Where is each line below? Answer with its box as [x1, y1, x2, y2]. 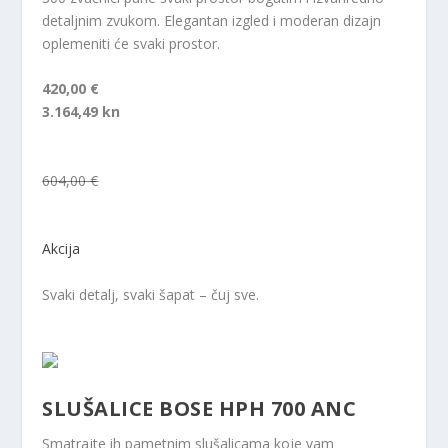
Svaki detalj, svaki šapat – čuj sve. [42, 284, 260, 304]
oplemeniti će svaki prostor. [42, 33, 221, 53]
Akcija [42, 239, 81, 259]
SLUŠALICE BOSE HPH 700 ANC [42, 395, 357, 423]
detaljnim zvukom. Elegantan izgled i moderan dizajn [42, 10, 382, 30]
